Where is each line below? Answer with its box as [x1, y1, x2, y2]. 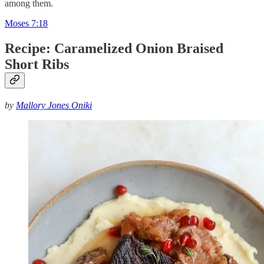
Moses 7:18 [5, 18, 48, 29]
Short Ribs [5, 57, 69, 72]
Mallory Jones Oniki [16, 100, 92, 110]
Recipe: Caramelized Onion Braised [5, 41, 223, 57]
